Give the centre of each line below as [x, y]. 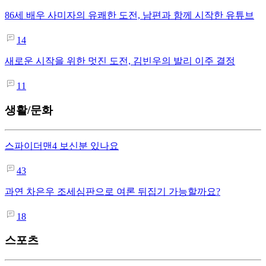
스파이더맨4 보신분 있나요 [62, 145]
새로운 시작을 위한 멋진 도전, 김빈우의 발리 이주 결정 [120, 61]
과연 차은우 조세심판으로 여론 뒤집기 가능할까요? [113, 191]
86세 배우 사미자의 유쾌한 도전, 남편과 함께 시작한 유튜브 [129, 15]
